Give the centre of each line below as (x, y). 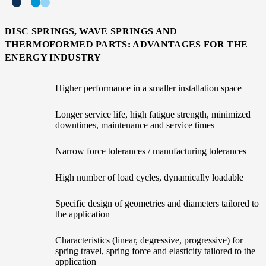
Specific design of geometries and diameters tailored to (157, 203)
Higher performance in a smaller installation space (148, 88)
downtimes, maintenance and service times (135, 125)
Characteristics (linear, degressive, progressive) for (149, 240)
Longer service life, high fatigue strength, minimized (153, 114)
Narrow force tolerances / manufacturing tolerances (151, 151)
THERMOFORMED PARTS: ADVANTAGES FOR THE (126, 44)
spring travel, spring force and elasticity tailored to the (155, 251)
